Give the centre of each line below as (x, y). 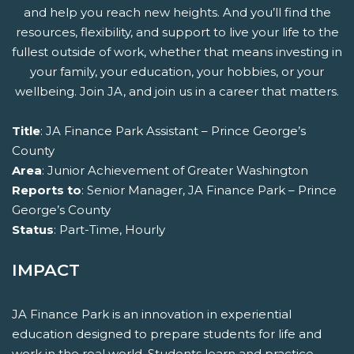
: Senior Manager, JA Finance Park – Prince (209, 190)
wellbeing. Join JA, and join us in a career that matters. (177, 92)
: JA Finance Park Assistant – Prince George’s (173, 131)
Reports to (47, 190)
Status (33, 230)
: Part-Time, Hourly (109, 230)
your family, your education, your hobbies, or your (177, 72)
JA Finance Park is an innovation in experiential (152, 314)
